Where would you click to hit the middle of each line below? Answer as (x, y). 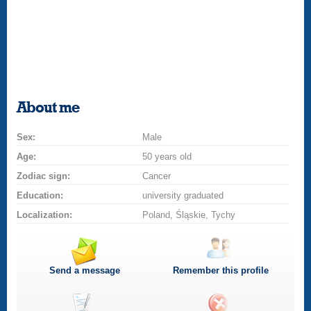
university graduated (183, 195)
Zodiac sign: (44, 176)
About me (48, 108)
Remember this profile (220, 270)
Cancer (157, 176)
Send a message (85, 270)
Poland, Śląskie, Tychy (189, 215)
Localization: (45, 215)
